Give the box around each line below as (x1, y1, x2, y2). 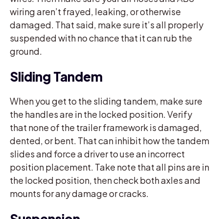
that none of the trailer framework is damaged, (10, 121, 202, 133)
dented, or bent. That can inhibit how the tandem (10, 134, 209, 146)
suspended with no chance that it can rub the (10, 32, 192, 44)
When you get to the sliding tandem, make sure (10, 95, 202, 107)
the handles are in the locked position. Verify (10, 108, 192, 120)
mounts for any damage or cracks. (10, 187, 149, 199)
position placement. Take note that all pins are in (10, 161, 209, 173)
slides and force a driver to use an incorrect (10, 148, 185, 159)
